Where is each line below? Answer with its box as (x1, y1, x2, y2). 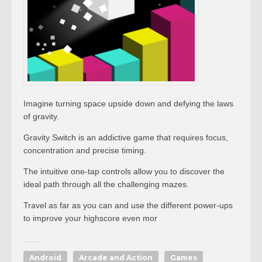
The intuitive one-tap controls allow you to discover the (23, 167, 225, 176)
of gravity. (23, 112, 59, 121)
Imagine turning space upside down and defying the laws (23, 99, 233, 108)
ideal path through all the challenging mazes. (23, 180, 189, 189)
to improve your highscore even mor (23, 213, 157, 223)
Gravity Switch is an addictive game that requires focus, (23, 133, 228, 142)
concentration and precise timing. (23, 146, 146, 155)
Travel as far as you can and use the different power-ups (23, 201, 233, 210)
